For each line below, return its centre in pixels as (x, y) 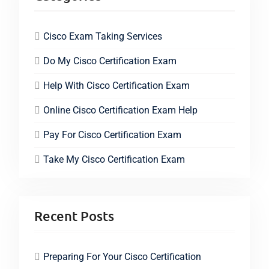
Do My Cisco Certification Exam (110, 61)
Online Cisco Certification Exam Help (120, 110)
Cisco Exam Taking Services (102, 36)
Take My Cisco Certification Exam (114, 159)
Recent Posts (74, 216)
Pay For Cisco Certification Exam (112, 135)
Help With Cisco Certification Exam (116, 86)
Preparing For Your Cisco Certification (122, 257)
